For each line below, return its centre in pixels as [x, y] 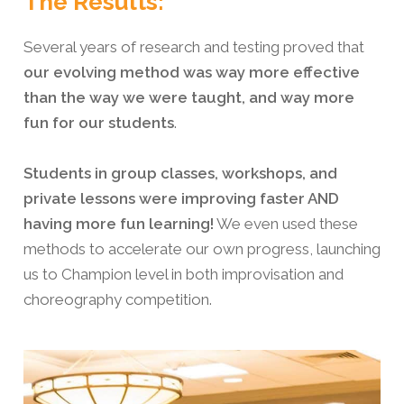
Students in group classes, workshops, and [180, 174]
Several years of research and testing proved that [194, 47]
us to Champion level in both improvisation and [184, 275]
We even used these [286, 224]
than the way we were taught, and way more [189, 98]
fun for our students [99, 123]
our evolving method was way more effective [192, 73]
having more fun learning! [119, 224]
